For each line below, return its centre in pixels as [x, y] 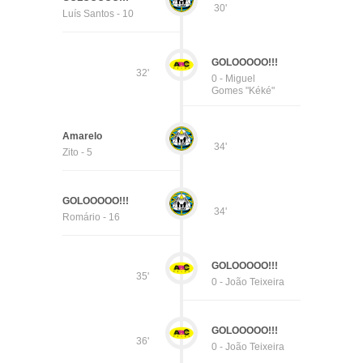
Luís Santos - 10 [98, 14]
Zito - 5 [77, 152]
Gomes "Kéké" [243, 91]
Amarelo [82, 136]
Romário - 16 [91, 217]
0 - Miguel [234, 79]
